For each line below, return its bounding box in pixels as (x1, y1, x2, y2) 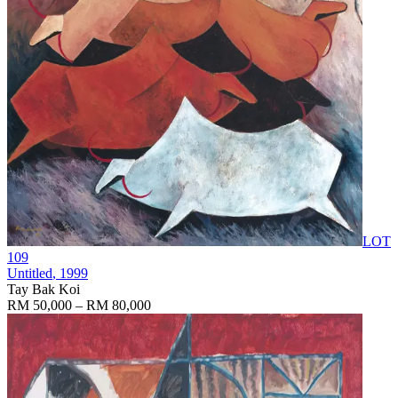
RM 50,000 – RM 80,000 (7, 297, 151, 313)
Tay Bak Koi (7, 281, 80, 297)
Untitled (7, 265, 52, 281)
